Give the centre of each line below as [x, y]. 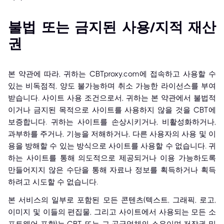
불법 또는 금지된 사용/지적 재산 [112, 27]
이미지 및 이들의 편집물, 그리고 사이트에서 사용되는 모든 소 [112, 212]
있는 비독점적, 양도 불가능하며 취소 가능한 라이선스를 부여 [112, 86]
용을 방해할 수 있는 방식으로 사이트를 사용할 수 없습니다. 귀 [112, 146]
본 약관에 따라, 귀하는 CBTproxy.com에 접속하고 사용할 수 [112, 74]
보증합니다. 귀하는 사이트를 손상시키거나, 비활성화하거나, [112, 122]
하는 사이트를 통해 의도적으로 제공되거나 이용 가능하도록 [112, 158]
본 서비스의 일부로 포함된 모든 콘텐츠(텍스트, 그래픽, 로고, [112, 200]
